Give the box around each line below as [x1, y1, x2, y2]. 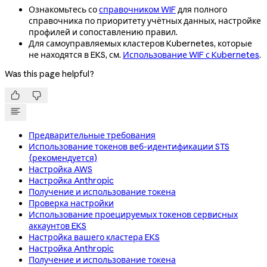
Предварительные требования [29, 130, 156, 141]
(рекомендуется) [29, 153, 97, 164]
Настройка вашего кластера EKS [29, 232, 160, 243]
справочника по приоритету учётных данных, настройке [29, 15, 261, 27]
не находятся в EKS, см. [29, 49, 123, 61]
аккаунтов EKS [29, 221, 86, 232]
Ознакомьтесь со [29, 4, 99, 15]
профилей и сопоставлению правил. [29, 27, 178, 38]
